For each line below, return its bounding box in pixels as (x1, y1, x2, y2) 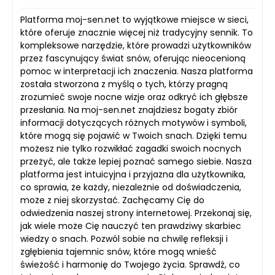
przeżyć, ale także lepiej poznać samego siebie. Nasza (20, 155, 252, 168)
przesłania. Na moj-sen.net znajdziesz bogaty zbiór (20, 104, 238, 116)
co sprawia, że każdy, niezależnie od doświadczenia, (20, 181, 241, 193)
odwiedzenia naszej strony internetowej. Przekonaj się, (20, 207, 252, 219)
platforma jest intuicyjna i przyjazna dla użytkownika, (20, 168, 246, 180)
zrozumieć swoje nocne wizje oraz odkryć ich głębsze (20, 91, 248, 103)
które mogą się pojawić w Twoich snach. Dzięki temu (20, 130, 247, 142)
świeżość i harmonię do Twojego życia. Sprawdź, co (20, 258, 240, 271)
